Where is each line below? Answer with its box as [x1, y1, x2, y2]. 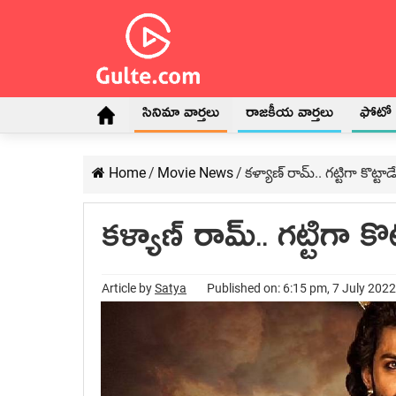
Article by [102, 281, 155, 295]
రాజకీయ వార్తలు [246, 103, 333, 129]
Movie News [157, 164, 233, 181]
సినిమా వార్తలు [142, 103, 219, 129]
